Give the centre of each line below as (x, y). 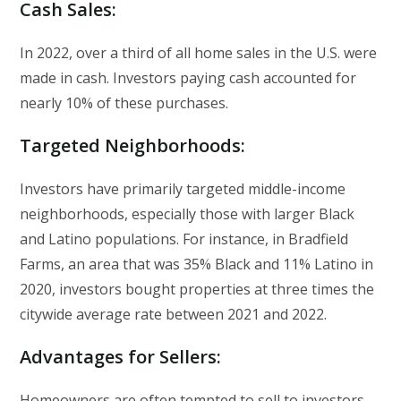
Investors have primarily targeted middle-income (183, 189)
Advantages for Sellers (119, 357)
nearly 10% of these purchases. (124, 103)
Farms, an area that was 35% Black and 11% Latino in (197, 264)
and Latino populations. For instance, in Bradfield (184, 239)
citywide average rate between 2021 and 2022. (174, 315)
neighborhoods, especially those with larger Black (188, 214)
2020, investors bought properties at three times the (197, 290)
